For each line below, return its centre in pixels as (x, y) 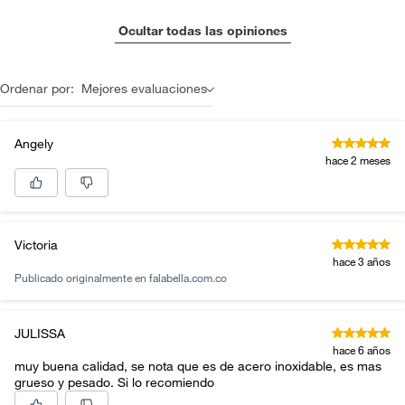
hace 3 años (362, 261)
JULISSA (40, 334)
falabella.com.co (188, 278)
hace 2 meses (358, 160)
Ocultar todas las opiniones (202, 31)
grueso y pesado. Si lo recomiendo (114, 382)
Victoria (36, 245)
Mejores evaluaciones (144, 89)
